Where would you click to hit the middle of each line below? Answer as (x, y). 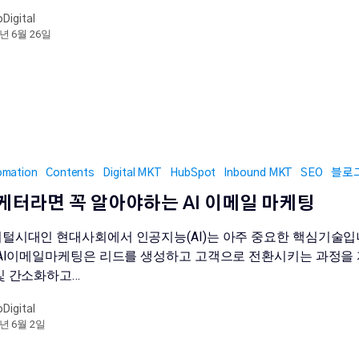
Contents (70, 173)
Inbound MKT (258, 173)
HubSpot (193, 173)
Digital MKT (133, 173)
